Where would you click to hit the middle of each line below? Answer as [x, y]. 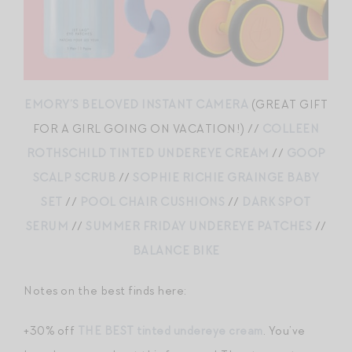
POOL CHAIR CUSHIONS [152, 202]
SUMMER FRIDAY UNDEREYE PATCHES [199, 227]
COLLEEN [291, 129]
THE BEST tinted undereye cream [170, 331]
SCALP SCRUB [74, 178]
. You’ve [284, 331]
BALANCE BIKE [176, 251]
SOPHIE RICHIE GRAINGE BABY [226, 178]
